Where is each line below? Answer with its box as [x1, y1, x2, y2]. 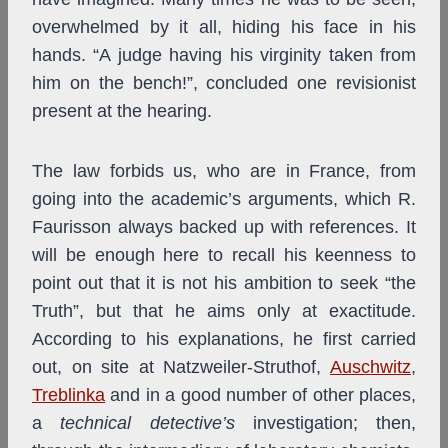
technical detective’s [60, 413, 235, 434]
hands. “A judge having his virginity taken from [32, 45, 416, 66]
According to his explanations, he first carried [32, 329, 416, 350]
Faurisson [32, 217, 111, 238]
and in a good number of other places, [105, 385, 416, 406]
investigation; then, [234, 413, 416, 434]
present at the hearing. [32, 101, 212, 122]
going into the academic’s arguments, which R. [32, 189, 416, 210]
